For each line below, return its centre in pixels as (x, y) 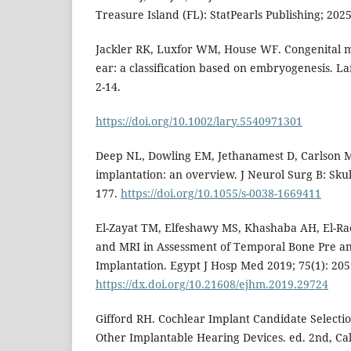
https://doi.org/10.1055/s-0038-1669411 (221, 194)
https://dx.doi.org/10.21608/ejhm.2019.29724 (212, 284)
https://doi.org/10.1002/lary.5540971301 (199, 121)
